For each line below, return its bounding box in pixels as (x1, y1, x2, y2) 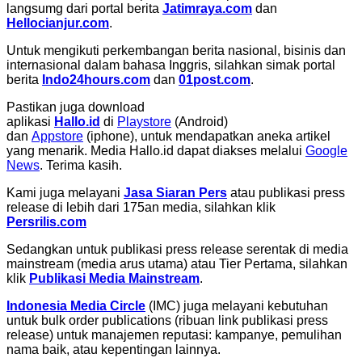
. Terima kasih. (40, 158, 122, 173)
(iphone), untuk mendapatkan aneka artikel (83, 129, 330, 144)
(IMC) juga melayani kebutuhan (145, 299, 328, 314)
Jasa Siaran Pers (124, 186, 227, 200)
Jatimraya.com (162, 2, 252, 16)
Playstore (117, 115, 171, 129)
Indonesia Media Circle (6, 299, 145, 314)
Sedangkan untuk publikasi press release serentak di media (6, 242, 348, 257)
